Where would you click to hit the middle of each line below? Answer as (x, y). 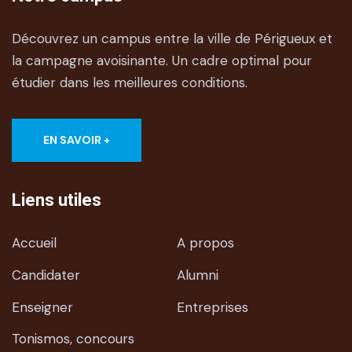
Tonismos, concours (73, 339)
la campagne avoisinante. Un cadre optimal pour (162, 61)
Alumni (197, 275)
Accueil (34, 243)
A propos (205, 243)
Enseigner (42, 308)
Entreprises (212, 308)
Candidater (46, 275)
